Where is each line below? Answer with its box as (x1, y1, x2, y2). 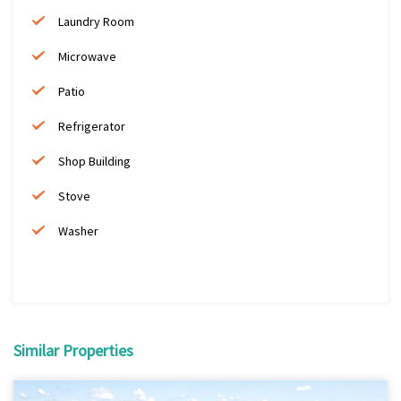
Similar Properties (13, 340, 133, 362)
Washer (58, 223, 98, 240)
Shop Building (58, 153, 131, 170)
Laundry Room (58, 13, 134, 30)
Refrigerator (58, 118, 125, 135)
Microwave (58, 48, 116, 65)
